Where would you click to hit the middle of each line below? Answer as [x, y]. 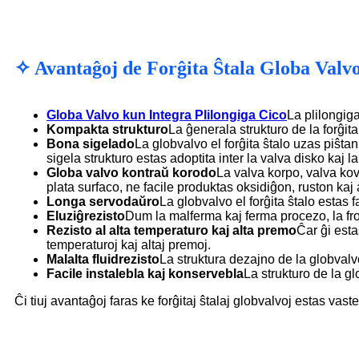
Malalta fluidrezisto [103, 259]
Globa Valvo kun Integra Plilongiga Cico [167, 115]
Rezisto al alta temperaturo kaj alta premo [171, 230]
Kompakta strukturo [107, 129]
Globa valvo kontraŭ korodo [131, 172]
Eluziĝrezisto [86, 216]
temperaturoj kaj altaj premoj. [129, 244]
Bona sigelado [91, 143]
